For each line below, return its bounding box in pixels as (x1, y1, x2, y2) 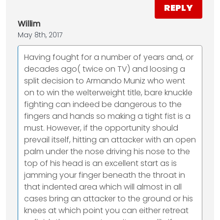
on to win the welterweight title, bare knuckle (24, 87, 192, 99)
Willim (18, 18, 40, 30)
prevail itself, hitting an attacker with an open (24, 134, 196, 146)
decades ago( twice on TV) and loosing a (24, 63, 185, 75)
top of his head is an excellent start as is (24, 158, 177, 169)
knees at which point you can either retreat (24, 205, 189, 217)
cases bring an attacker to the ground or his (24, 193, 193, 205)
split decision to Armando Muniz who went (24, 75, 185, 87)
